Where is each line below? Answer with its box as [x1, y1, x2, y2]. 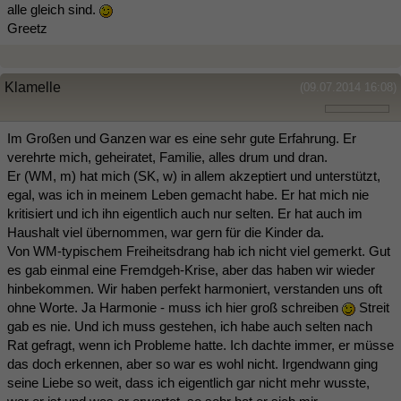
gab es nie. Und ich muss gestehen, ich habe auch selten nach [7, 319, 372, 334]
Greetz [7, 21, 47, 36]
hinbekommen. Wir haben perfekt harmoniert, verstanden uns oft [7, 281, 382, 296]
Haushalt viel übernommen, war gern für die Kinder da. [7, 225, 324, 240]
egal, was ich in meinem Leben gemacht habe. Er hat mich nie [7, 187, 369, 202]
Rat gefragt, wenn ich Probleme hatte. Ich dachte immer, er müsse [7, 337, 394, 353]
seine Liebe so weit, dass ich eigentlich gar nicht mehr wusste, [7, 375, 370, 390]
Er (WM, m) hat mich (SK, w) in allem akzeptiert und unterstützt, [7, 168, 380, 183]
